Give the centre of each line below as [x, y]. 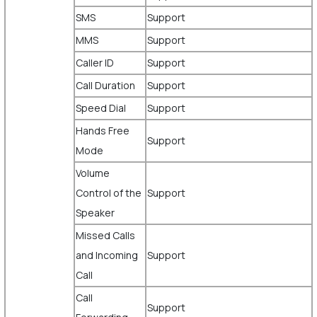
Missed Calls [105, 235]
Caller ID [96, 63]
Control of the [108, 193]
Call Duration [106, 85]
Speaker [95, 213]
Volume [92, 173]
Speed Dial [100, 108]
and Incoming [106, 255]
